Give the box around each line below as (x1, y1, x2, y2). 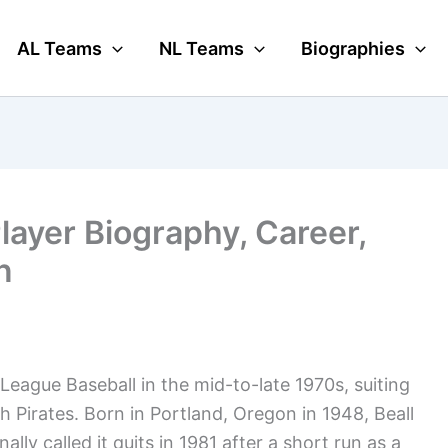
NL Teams (159, 37, 245, 59)
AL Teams (17, 37, 103, 59)
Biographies (301, 37, 405, 59)
